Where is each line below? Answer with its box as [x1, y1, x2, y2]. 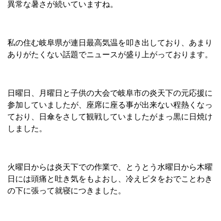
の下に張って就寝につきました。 [7, 186, 126, 195]
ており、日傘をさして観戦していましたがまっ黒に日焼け [7, 112, 213, 121]
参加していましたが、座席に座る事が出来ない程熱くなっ [7, 101, 213, 109]
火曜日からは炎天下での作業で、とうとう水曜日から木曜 [7, 163, 213, 171]
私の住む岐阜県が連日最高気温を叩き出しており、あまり [7, 38, 213, 47]
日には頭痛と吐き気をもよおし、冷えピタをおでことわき [7, 175, 213, 183]
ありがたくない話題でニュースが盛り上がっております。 [7, 50, 213, 59]
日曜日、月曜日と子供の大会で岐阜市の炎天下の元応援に [7, 89, 213, 97]
